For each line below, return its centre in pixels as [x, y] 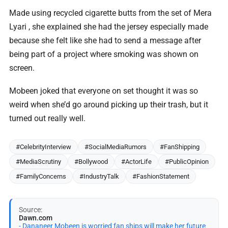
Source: [31, 209]
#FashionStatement [161, 176]
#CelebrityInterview [44, 147]
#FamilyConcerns [41, 176]
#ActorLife [136, 161]
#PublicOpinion [187, 161]
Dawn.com [36, 218]
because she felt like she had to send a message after [105, 40]
